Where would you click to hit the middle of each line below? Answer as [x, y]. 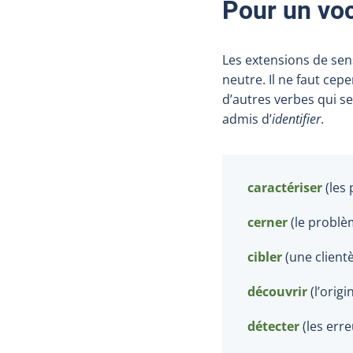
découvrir [277, 291]
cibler [265, 256]
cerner [268, 222]
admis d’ [247, 119]
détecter [273, 326]
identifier [296, 119]
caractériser [285, 187]
